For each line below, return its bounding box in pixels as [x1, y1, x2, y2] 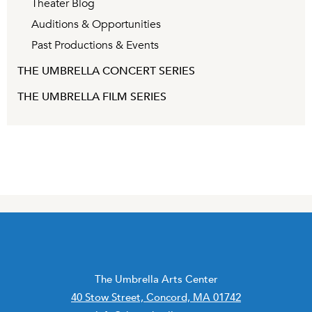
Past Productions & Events [31, 38, 159, 52]
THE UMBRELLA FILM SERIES [17, 90, 166, 104]
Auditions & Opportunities [31, 17, 161, 31]
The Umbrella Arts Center [94, 272, 218, 286]
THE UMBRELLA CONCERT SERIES [17, 64, 195, 78]
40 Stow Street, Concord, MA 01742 [71, 290, 241, 304]
